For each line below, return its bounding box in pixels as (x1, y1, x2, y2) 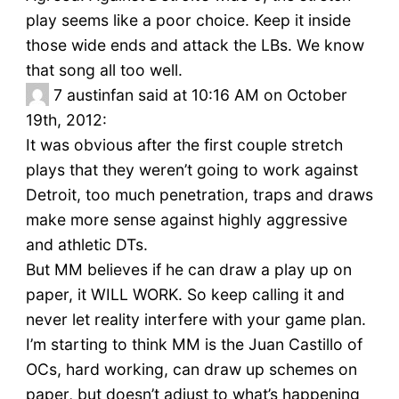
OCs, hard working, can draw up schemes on (25, 360, 357, 379)
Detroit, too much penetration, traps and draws (25, 185, 373, 205)
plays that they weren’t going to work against (25, 160, 358, 180)
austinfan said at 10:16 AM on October (66, 85, 347, 105)
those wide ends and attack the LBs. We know (25, 36, 364, 55)
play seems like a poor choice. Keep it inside (25, 11, 351, 30)
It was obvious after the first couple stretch (25, 135, 343, 155)
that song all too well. (25, 61, 183, 80)
